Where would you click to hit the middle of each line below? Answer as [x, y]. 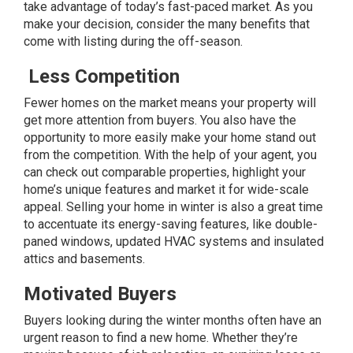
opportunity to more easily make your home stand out [170, 137]
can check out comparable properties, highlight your [165, 172]
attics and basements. [84, 258]
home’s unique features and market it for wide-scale [166, 189]
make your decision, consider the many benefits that [167, 24]
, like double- [282, 224]
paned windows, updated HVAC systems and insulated [174, 241]
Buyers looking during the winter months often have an [173, 320]
